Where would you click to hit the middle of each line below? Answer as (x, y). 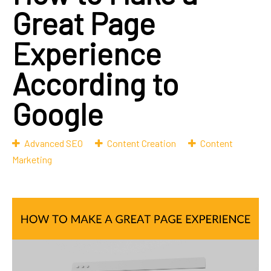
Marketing (32, 160)
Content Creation (142, 143)
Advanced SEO (54, 143)
